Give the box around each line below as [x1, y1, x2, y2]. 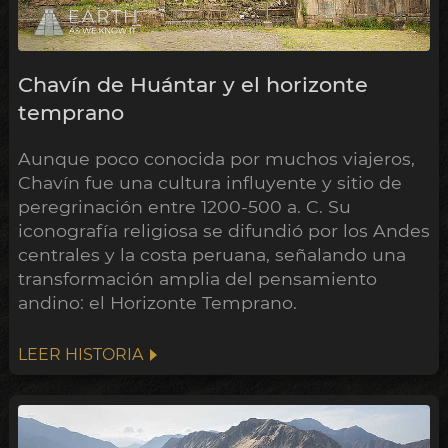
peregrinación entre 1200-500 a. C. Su [17, 196, 351, 218]
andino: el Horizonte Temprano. [17, 292, 297, 314]
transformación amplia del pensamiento [17, 268, 377, 290]
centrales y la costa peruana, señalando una [17, 244, 406, 266]
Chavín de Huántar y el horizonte [17, 72, 368, 98]
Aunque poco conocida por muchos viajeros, [17, 148, 415, 170]
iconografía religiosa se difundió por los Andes [17, 220, 430, 242]
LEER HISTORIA [17, 345, 143, 365]
